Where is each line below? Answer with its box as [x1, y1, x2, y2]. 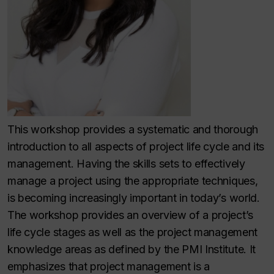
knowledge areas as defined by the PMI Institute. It [7, 243, 256, 256]
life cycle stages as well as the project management [7, 226, 257, 239]
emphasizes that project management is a [7, 260, 210, 273]
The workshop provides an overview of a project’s [7, 209, 253, 221]
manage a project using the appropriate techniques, [7, 174, 258, 187]
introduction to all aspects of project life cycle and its [7, 140, 265, 153]
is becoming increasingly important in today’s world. [7, 191, 260, 204]
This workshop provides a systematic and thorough [7, 123, 258, 136]
